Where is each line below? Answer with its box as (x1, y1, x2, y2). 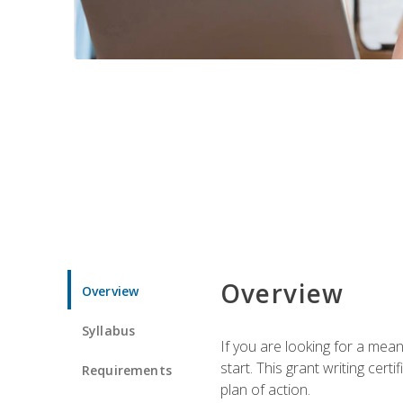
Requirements (82, 361, 172, 379)
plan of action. (219, 379, 310, 399)
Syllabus (82, 321, 136, 339)
